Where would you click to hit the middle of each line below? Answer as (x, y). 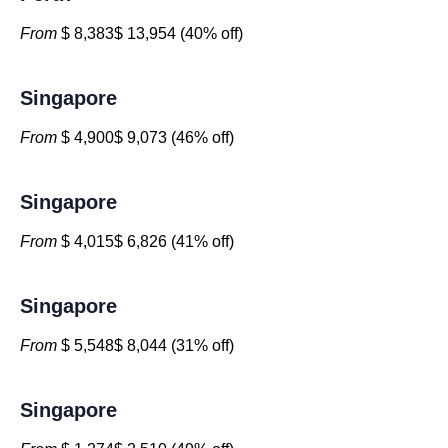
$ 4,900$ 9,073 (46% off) (145, 137)
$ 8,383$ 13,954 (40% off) (150, 33)
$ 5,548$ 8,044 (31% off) (145, 345)
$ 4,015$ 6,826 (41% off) (145, 241)
